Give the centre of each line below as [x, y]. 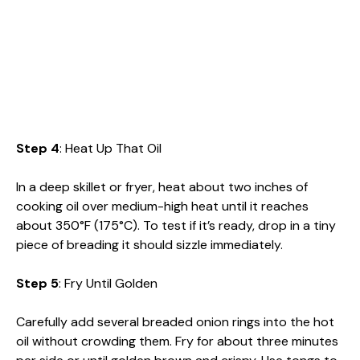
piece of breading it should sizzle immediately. [149, 244]
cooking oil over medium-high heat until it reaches [162, 206]
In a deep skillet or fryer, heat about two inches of [162, 186]
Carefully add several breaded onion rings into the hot [175, 321]
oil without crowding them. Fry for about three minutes [177, 341]
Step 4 [38, 148]
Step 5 [37, 283]
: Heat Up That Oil [110, 148]
